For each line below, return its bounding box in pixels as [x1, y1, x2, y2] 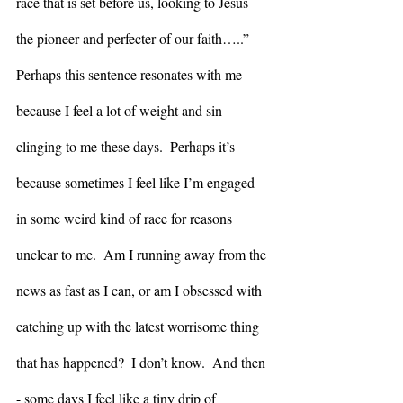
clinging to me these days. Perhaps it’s [16, 136, 238, 156]
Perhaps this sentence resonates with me [16, 64, 246, 84]
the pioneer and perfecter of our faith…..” [16, 28, 253, 48]
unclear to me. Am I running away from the [16, 244, 270, 264]
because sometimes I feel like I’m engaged [16, 172, 258, 192]
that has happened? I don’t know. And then [16, 352, 269, 372]
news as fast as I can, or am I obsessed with [16, 280, 265, 300]
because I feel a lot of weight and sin [16, 100, 226, 120]
